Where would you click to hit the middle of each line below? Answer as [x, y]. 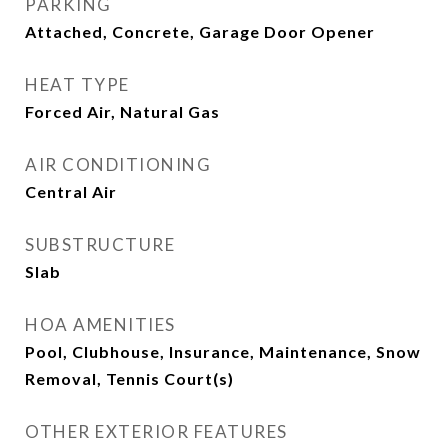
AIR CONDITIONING [118, 164]
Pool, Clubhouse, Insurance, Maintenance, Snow [223, 351]
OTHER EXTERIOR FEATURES [156, 431]
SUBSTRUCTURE [100, 244]
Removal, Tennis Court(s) [129, 378]
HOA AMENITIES [100, 324]
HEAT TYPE [77, 84]
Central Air [71, 191]
